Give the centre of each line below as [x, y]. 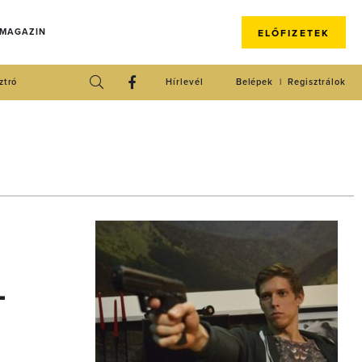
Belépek [255, 82]
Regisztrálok [317, 82]
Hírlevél [185, 82]
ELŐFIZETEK [293, 33]
